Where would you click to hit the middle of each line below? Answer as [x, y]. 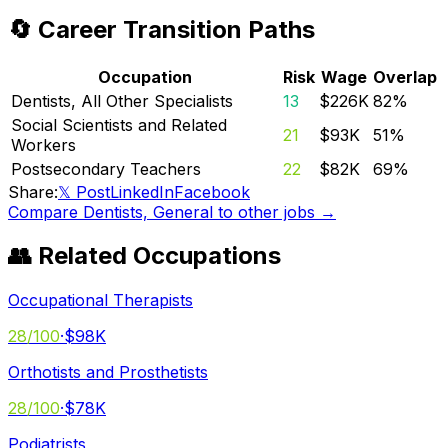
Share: [33, 191]
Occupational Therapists [100, 300]
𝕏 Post [84, 191]
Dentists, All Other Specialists [122, 100]
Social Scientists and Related [119, 124]
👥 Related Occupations [144, 256]
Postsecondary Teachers [106, 168]
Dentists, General [148, 211]
